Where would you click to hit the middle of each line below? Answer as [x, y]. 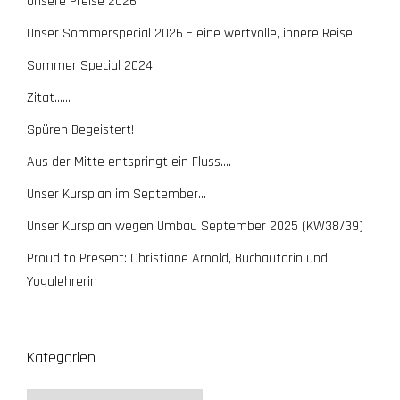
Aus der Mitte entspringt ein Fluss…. [129, 162]
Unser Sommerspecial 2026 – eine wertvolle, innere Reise [190, 33]
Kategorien [61, 357]
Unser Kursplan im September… [117, 194]
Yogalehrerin [62, 281]
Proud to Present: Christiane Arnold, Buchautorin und [177, 258]
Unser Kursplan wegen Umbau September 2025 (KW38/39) [195, 226]
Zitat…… [49, 97]
